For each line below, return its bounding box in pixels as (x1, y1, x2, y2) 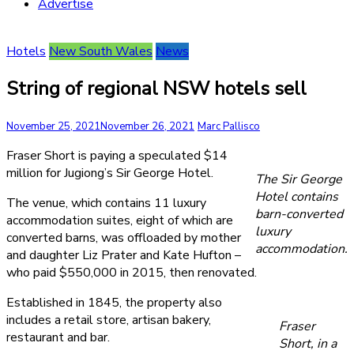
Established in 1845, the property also (6, 293, 222, 311)
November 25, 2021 (6, 119, 100, 134)
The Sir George (255, 170, 342, 188)
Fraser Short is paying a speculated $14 (6, 146, 228, 164)
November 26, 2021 (100, 119, 194, 134)
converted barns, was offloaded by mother (6, 228, 241, 247)
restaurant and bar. (6, 328, 110, 346)
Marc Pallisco (198, 119, 260, 134)
